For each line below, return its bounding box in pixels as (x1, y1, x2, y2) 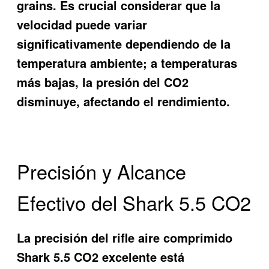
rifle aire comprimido (112, 229, 233, 247)
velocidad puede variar (17, 15, 148, 33)
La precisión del (17, 229, 113, 247)
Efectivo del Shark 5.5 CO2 (17, 188, 252, 216)
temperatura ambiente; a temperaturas (17, 53, 238, 71)
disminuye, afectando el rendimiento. (17, 92, 231, 110)
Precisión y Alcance (17, 157, 187, 185)
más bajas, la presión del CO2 (17, 73, 189, 91)
